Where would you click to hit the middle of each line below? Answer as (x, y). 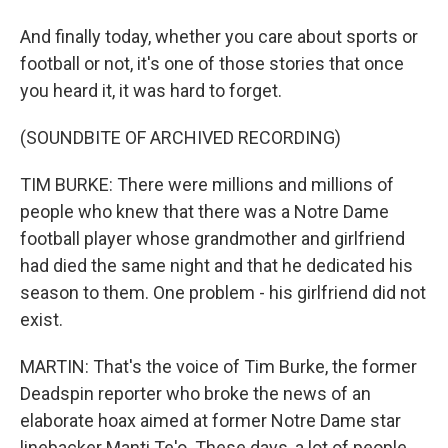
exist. (41, 319)
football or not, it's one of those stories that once (212, 63)
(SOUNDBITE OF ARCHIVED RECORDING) (180, 137)
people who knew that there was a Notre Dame (204, 211)
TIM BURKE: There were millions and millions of (207, 184)
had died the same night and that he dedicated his (216, 265)
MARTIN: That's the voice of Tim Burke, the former (218, 366)
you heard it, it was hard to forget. (151, 90)
